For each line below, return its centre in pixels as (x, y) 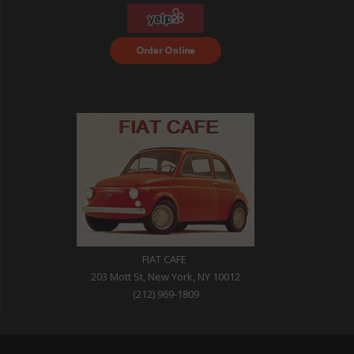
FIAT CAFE (166, 259)
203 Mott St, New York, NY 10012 (166, 277)
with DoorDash (166, 62)
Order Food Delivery (166, 45)
